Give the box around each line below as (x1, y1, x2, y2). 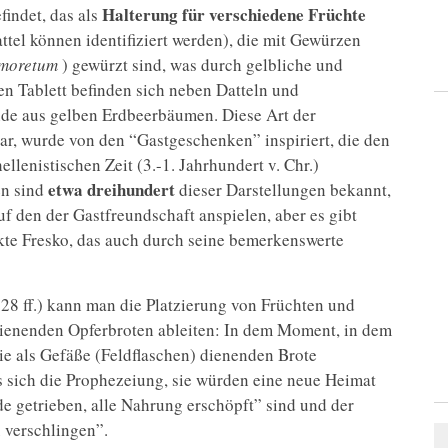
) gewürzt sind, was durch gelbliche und (58, 53, 343, 77)
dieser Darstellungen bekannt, (175, 178, 391, 202)
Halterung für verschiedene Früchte (102, 2, 366, 28)
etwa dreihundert (48, 177, 175, 203)
